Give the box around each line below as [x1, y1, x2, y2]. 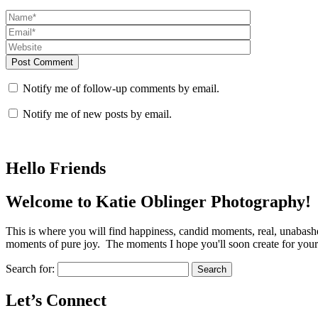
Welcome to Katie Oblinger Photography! [6, 192, 315, 211]
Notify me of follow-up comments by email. [23, 82, 219, 94]
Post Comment [11, 56, 73, 67]
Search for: [6, 263, 55, 275]
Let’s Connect [6, 291, 106, 310]
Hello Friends [6, 158, 106, 177]
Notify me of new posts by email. [23, 107, 172, 120]
